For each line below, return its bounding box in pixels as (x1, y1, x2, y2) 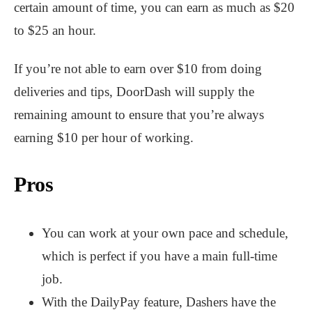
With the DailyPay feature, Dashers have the (42, 294, 276, 309)
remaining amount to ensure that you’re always (14, 107, 264, 122)
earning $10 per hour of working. (14, 130, 194, 145)
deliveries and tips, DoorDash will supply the (14, 84, 254, 99)
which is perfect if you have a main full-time (42, 248, 277, 263)
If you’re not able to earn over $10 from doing (14, 61, 262, 76)
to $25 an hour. (14, 22, 96, 38)
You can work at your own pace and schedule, (42, 225, 288, 240)
